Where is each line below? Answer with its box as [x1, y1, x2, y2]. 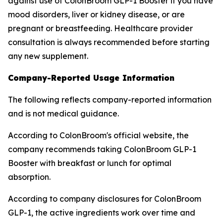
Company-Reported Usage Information [8, 73, 174, 83]
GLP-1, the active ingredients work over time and [8, 208, 195, 218]
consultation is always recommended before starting [8, 37, 210, 47]
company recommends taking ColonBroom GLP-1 [8, 144, 196, 154]
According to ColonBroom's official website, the [8, 130, 189, 140]
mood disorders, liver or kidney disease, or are [8, 9, 185, 19]
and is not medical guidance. [8, 109, 119, 118]
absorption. [8, 172, 51, 182]
